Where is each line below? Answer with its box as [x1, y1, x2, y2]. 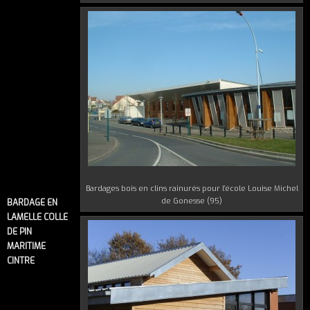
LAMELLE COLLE [7, 212, 68, 224]
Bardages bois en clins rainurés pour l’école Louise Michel [85, 183, 298, 194]
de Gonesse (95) [161, 195, 222, 206]
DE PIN [7, 226, 32, 238]
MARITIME [7, 241, 46, 253]
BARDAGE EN [7, 197, 57, 209]
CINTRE [7, 255, 35, 267]
